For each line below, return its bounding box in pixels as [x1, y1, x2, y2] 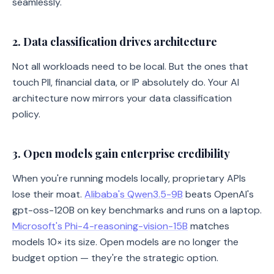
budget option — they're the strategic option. [12, 251, 218, 264]
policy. [12, 108, 40, 120]
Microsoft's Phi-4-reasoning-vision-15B [12, 220, 188, 232]
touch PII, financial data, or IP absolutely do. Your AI [12, 76, 239, 89]
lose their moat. [12, 188, 84, 201]
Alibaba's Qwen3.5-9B [84, 188, 183, 201]
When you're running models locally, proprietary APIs [12, 172, 246, 185]
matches [188, 220, 229, 232]
